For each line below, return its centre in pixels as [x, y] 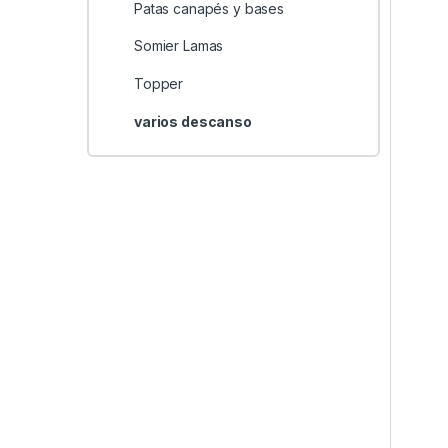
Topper [158, 84]
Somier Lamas [178, 46]
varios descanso [192, 121]
